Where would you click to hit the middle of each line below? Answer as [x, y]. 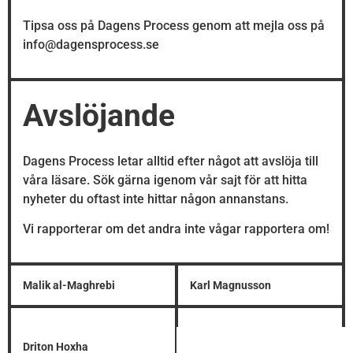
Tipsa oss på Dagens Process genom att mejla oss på [174, 26]
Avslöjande [99, 115]
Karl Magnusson [230, 285]
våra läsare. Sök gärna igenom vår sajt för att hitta [165, 180]
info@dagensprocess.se [91, 45]
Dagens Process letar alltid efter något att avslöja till [171, 161]
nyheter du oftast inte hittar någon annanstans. [156, 199]
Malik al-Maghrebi [69, 285]
